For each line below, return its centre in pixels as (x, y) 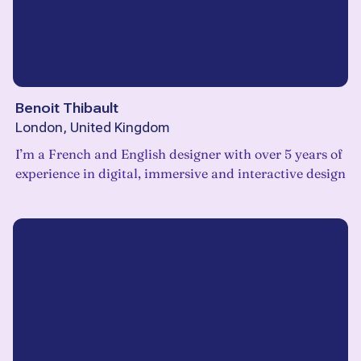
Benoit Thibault (67, 108)
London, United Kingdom (92, 128)
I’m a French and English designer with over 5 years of (179, 154)
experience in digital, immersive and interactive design (180, 174)
